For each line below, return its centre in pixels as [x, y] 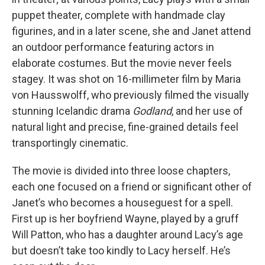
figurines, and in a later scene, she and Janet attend [131, 31]
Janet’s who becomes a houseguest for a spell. [122, 203]
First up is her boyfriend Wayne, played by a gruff [125, 219]
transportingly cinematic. [70, 143]
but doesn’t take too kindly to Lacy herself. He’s [121, 251]
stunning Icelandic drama [72, 111]
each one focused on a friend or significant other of [132, 187]
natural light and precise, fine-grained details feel [125, 127]
